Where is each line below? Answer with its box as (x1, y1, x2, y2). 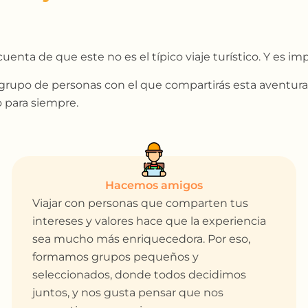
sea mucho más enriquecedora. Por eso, (32, 232, 251, 246)
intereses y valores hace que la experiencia (32, 214, 267, 228)
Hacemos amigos (104, 179, 203, 192)
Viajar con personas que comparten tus (32, 197, 249, 210)
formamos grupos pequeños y (32, 250, 199, 264)
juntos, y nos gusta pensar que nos (32, 286, 224, 300)
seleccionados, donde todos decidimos (32, 268, 247, 282)
